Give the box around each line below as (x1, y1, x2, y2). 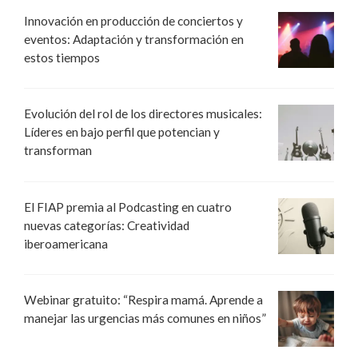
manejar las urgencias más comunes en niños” (24, 310, 266, 325)
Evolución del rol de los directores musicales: (24, 106, 262, 121)
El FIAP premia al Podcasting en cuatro (24, 199, 232, 214)
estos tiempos (24, 50, 100, 66)
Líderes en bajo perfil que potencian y (24, 125, 220, 140)
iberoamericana (24, 236, 108, 251)
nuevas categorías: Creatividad (24, 217, 189, 233)
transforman (24, 143, 92, 158)
